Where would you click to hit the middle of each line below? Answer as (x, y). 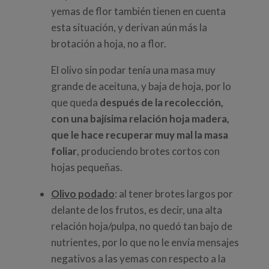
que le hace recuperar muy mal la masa (139, 135)
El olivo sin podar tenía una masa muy (133, 70)
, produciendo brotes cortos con (148, 151)
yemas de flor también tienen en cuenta (138, 11)
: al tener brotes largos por (174, 194)
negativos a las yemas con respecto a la (138, 259)
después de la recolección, (161, 103)
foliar (64, 151)
